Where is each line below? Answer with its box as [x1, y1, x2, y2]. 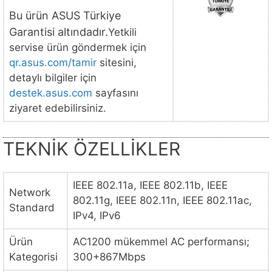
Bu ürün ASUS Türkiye [9, 8, 121, 22]
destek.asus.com [9, 86, 92, 99]
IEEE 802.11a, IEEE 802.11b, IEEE [73, 179, 228, 192]
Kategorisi [9, 251, 58, 263]
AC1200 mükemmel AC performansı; [73, 236, 250, 248]
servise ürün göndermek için [9, 41, 146, 53]
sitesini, [97, 56, 137, 69]
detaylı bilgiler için [9, 71, 97, 84]
